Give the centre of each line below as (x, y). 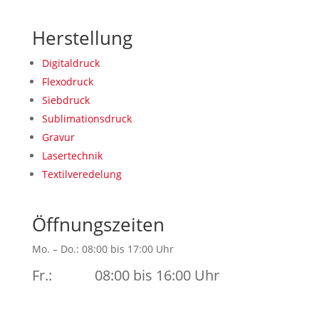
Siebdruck (66, 100)
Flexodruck (67, 82)
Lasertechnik (72, 156)
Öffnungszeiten (98, 224)
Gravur (58, 137)
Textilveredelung (82, 174)
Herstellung (82, 38)
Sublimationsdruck (87, 119)
